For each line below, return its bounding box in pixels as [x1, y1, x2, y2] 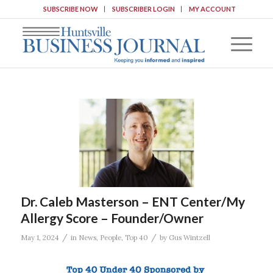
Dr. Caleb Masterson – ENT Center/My [20, 193, 245, 209]
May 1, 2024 [20, 233, 59, 242]
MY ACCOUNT [188, 5, 236, 13]
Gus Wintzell [168, 233, 210, 242]
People [99, 233, 121, 242]
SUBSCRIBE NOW [43, 5, 98, 13]
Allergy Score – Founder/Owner [20, 210, 204, 225]
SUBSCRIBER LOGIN [112, 5, 175, 13]
